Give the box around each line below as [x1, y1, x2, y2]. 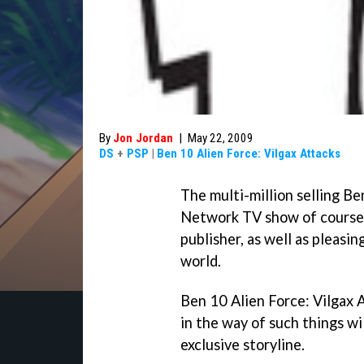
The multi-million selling [180, 186, 343, 204]
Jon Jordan [113, 131, 173, 145]
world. [180, 252, 221, 270]
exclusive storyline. [180, 335, 305, 353]
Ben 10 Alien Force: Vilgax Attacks [157, 146, 340, 161]
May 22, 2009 [188, 131, 253, 145]
